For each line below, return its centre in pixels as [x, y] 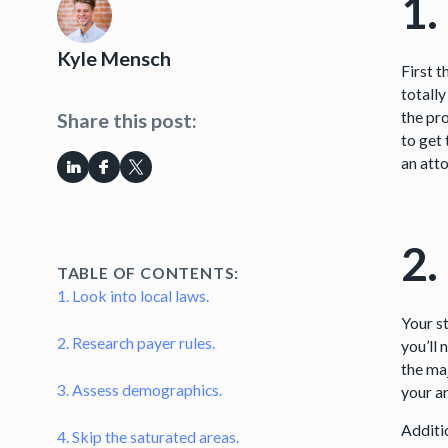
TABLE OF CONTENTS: [148, 273]
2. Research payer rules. [135, 343]
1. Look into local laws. [132, 296]
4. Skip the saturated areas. [147, 436]
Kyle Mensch [113, 59]
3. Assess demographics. [139, 389]
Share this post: [126, 121]
